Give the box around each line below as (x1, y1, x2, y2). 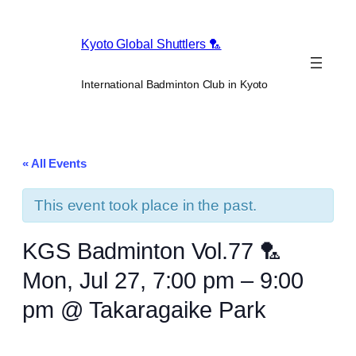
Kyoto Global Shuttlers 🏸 (81, 37, 222, 52)
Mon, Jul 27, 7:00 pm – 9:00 (22, 267, 304, 293)
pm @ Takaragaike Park (22, 296, 266, 323)
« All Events (22, 156, 87, 170)
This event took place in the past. (34, 196, 257, 214)
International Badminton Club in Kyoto (81, 77, 269, 91)
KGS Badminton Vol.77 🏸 (22, 238, 283, 264)
